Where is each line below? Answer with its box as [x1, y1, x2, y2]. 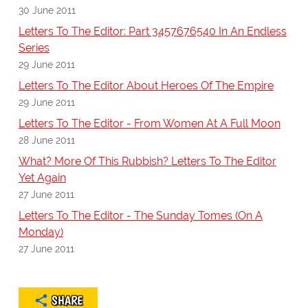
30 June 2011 [18, 4, 76, 16]
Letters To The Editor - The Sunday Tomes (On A [18, 209, 263, 223]
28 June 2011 [18, 134, 75, 146]
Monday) [18, 225, 63, 239]
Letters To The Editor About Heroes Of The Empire [18, 79, 274, 93]
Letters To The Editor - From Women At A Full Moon [18, 117, 280, 131]
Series [18, 41, 49, 55]
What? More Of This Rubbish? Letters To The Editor [18, 155, 276, 168]
